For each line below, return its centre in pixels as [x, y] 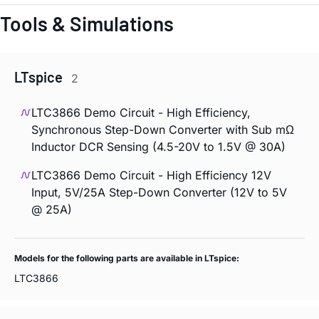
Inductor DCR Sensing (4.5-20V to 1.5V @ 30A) [158, 147]
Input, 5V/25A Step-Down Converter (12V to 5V [159, 193]
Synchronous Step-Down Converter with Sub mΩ [163, 130]
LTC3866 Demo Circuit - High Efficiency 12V [151, 176]
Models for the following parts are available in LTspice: [127, 258]
